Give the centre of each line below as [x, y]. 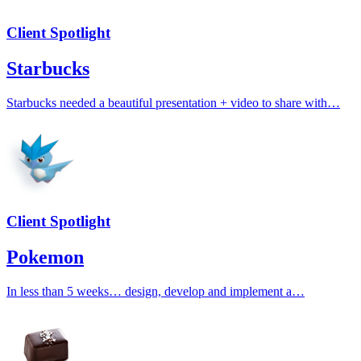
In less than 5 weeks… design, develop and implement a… [156, 291]
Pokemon [45, 257]
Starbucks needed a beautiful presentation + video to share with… [173, 103]
